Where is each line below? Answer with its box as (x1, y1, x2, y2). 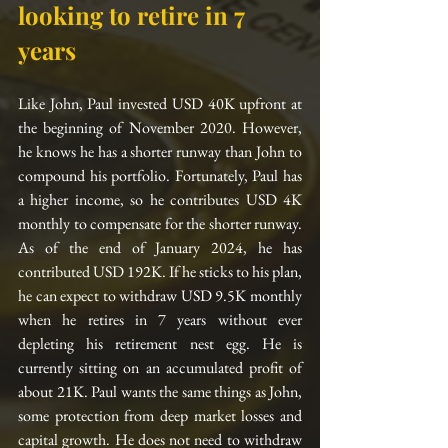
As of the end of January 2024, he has (18, 237, 302, 259)
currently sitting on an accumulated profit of (18, 357, 302, 379)
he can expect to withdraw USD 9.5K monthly (18, 285, 302, 307)
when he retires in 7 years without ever (18, 309, 302, 331)
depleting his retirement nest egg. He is (18, 333, 302, 355)
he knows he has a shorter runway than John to (18, 141, 302, 163)
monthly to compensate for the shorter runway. (18, 213, 302, 235)
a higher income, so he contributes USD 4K (18, 189, 302, 211)
